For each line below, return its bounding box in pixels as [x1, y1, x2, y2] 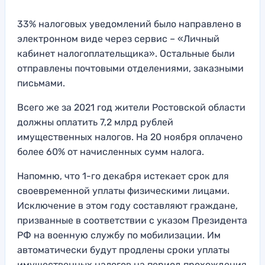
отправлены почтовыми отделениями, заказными [17, 62, 244, 74]
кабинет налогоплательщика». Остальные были [17, 47, 235, 59]
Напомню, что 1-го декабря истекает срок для [17, 170, 229, 182]
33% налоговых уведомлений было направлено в [17, 18, 241, 30]
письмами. [17, 77, 65, 89]
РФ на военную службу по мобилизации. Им [17, 229, 221, 241]
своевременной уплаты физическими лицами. [17, 185, 230, 196]
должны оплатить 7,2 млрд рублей [17, 116, 173, 128]
